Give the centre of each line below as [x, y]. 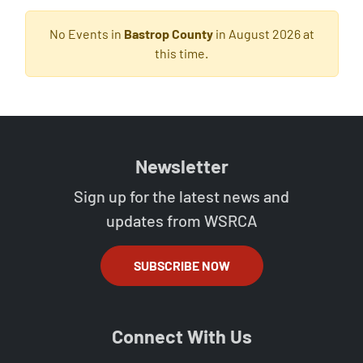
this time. [181, 53]
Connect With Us [181, 336]
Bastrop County [168, 34]
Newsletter [181, 166]
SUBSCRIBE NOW [181, 265]
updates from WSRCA [181, 220]
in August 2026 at [263, 34]
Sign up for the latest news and [181, 196]
